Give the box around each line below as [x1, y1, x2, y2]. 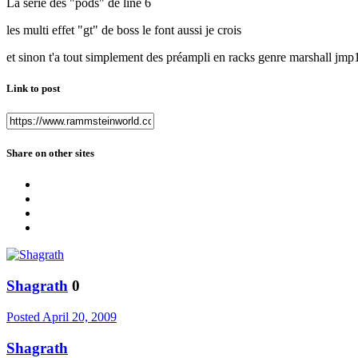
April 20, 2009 [42, 309, 117, 324]
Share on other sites [6, 147, 94, 160]
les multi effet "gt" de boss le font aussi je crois [6, 22, 241, 37]
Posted [6, 309, 42, 324]
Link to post [6, 82, 60, 94]
